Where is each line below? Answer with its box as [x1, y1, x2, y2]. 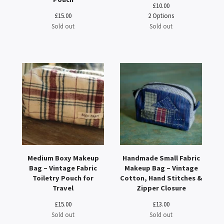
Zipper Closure [136, 183, 186, 192]
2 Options [148, 11, 174, 19]
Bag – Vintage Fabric [29, 163, 97, 172]
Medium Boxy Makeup [27, 153, 99, 162]
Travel [52, 183, 73, 192]
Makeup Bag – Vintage [124, 163, 198, 172]
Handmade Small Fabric [122, 153, 200, 162]
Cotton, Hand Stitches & [120, 173, 202, 182]
